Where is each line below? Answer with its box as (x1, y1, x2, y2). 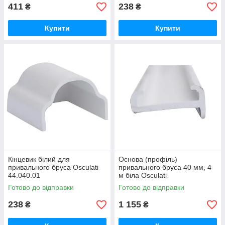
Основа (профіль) (119, 155, 177, 163)
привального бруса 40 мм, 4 (119, 163, 211, 171)
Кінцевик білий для (8, 155, 70, 163)
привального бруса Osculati (8, 163, 98, 171)
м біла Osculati (119, 171, 167, 179)
